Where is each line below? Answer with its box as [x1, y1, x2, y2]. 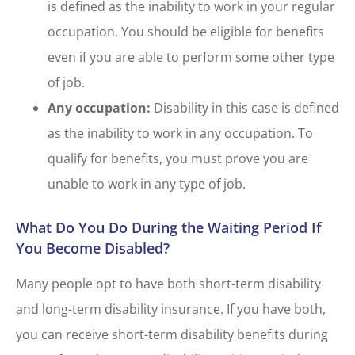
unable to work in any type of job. [48, 174, 246, 193]
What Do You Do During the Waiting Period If [16, 218, 322, 238]
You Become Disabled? [16, 239, 170, 258]
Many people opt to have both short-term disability [16, 275, 321, 293]
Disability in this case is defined [151, 98, 339, 116]
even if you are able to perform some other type [48, 48, 334, 66]
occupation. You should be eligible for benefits [48, 22, 324, 40]
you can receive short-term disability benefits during [16, 326, 328, 344]
